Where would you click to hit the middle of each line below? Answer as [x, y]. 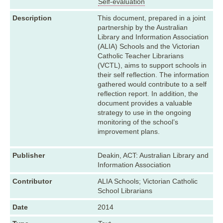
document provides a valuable [145, 103]
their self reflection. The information [154, 74]
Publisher [29, 155]
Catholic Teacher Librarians [141, 56]
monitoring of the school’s [138, 122]
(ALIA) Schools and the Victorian [149, 46]
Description [32, 18]
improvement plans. [129, 131]
